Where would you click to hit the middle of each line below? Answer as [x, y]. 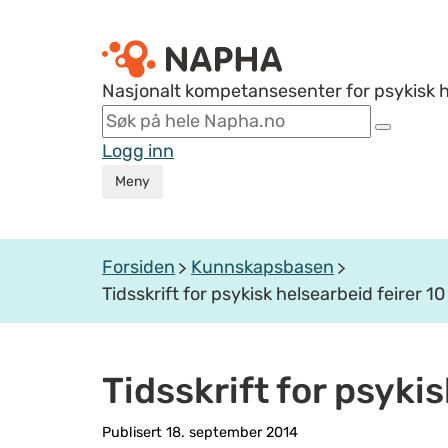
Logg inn [138, 151]
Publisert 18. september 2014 [200, 432]
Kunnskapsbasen [262, 267]
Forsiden [138, 267]
